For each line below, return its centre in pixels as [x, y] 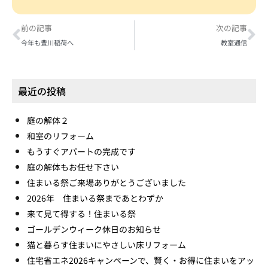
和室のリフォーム [60, 135]
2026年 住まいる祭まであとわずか [95, 198]
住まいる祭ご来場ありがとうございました [106, 182]
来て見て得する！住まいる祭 [81, 213]
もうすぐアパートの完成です [81, 151]
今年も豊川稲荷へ [47, 42]
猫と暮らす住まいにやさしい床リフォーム [106, 244]
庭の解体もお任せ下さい [73, 167]
